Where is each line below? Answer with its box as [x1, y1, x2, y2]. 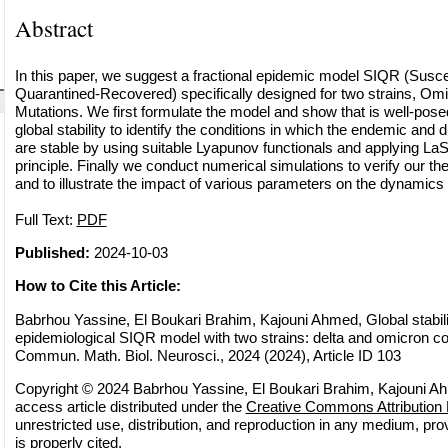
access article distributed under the [14, 397, 246, 415]
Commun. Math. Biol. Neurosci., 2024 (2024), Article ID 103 [14, 346, 401, 364]
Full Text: [14, 210, 77, 228]
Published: [14, 243, 90, 261]
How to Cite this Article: [14, 277, 181, 295]
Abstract [14, 12, 93, 43]
